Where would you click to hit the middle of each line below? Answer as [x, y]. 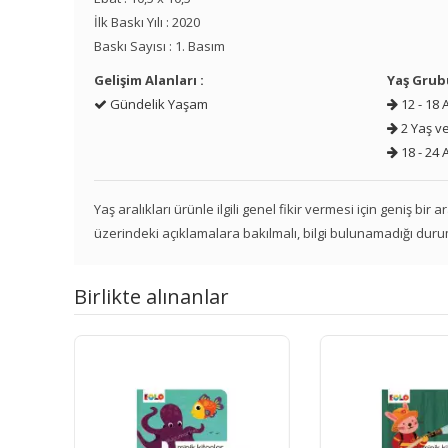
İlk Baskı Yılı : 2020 [147, 21]
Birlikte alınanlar [152, 296]
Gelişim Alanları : [149, 79]
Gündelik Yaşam [158, 103]
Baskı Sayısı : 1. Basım [160, 45]
